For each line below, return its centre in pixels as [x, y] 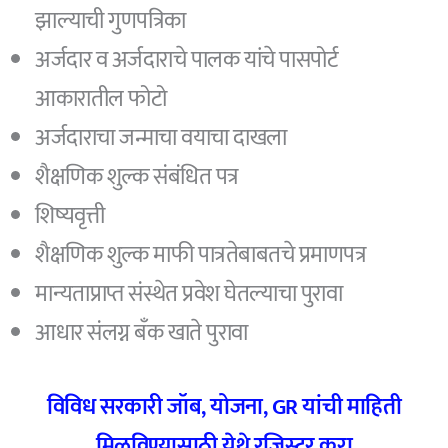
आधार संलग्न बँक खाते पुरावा [141, 333]
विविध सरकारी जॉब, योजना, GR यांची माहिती [224, 406]
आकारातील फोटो [101, 99]
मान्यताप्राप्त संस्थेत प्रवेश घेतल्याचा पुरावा [189, 294]
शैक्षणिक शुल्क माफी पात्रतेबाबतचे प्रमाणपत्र [201, 255]
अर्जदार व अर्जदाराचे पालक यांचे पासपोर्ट [186, 60]
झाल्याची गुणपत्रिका [110, 21]
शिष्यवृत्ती [70, 216]
